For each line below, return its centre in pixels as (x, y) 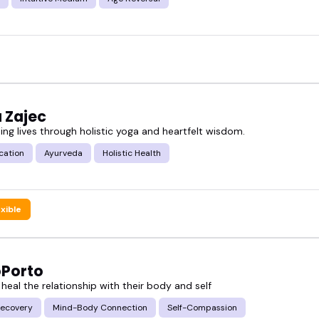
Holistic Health (132, 153)
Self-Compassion (202, 307)
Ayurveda (63, 153)
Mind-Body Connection (100, 307)
